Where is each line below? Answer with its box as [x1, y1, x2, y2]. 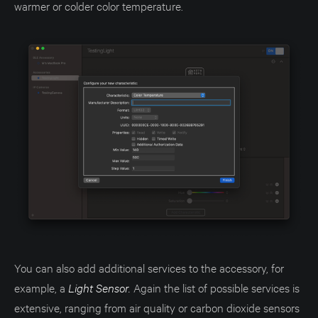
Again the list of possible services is [133, 280, 300, 295]
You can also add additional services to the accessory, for [14, 260, 284, 275]
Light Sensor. [68, 280, 133, 296]
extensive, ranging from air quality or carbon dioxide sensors [14, 300, 300, 315]
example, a [14, 280, 68, 295]
